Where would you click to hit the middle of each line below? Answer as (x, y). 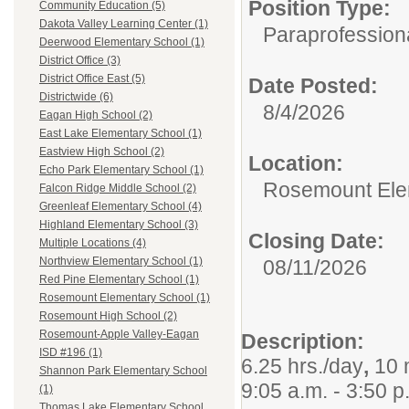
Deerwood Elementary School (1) (122, 42)
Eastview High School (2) (102, 152)
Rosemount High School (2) (108, 316)
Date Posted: (313, 86)
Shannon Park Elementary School (123, 371)
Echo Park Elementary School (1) (121, 170)
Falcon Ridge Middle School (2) (118, 189)
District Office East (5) (92, 79)
